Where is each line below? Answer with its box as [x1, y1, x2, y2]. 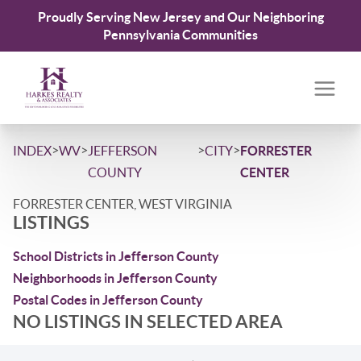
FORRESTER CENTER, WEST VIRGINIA [13, 197, 232, 211]
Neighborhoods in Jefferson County [13, 271, 218, 285]
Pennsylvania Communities [103, 27, 258, 42]
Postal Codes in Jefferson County [13, 293, 203, 307]
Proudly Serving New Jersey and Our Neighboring [37, 10, 324, 24]
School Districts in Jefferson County [13, 249, 219, 263]
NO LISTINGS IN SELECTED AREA [13, 311, 283, 331]
